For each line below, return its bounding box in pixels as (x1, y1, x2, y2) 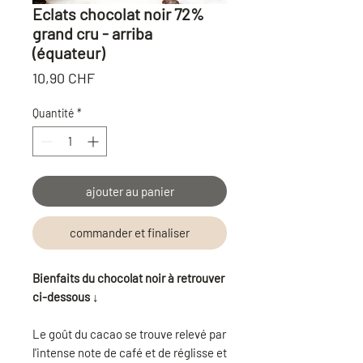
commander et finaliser (70, 224, 190, 240)
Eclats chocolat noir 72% (32, 3, 204, 23)
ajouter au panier (85, 183, 174, 199)
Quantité (32, 105, 74, 120)
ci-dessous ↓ (32, 288, 99, 304)
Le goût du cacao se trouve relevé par (32, 326, 226, 341)
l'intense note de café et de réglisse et (32, 344, 227, 360)
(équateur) (32, 42, 105, 62)
